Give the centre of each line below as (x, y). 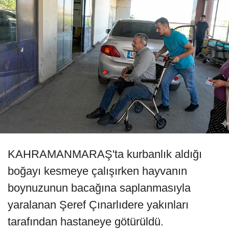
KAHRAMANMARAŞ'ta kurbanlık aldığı (105, 154)
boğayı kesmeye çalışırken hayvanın (97, 171)
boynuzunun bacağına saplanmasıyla (99, 188)
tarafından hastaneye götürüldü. (86, 221)
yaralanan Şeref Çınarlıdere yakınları (98, 204)
